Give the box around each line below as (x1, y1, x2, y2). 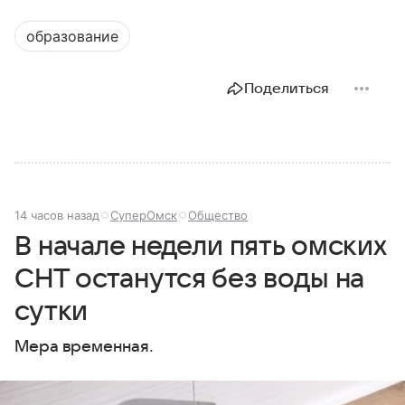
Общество (188, 208, 248, 223)
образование (26, 27, 118, 46)
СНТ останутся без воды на (14, 264, 365, 295)
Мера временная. (14, 338, 154, 356)
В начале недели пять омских (14, 231, 386, 262)
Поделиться (244, 80, 329, 98)
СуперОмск (110, 208, 177, 223)
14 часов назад (14, 208, 99, 223)
